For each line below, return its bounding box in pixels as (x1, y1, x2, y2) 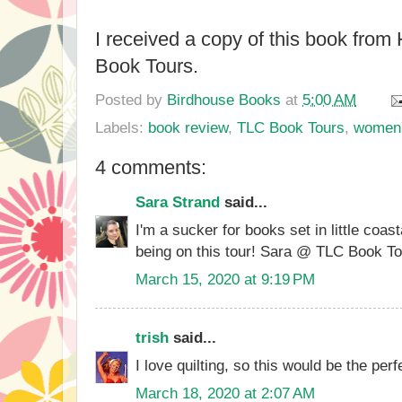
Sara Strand (135, 193, 220, 211)
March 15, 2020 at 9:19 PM (135, 269, 315, 288)
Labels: (95, 118, 148, 136)
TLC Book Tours (237, 118, 345, 136)
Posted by (95, 90, 167, 109)
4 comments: (95, 155, 206, 179)
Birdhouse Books (167, 90, 281, 109)
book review (148, 118, 228, 136)
